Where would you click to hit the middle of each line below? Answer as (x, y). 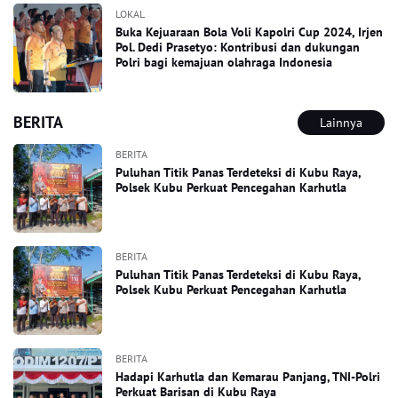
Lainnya (341, 123)
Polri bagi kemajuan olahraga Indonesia (224, 62)
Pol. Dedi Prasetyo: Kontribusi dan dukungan (238, 47)
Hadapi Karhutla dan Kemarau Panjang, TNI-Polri (248, 377)
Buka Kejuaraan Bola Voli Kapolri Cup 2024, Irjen (249, 32)
